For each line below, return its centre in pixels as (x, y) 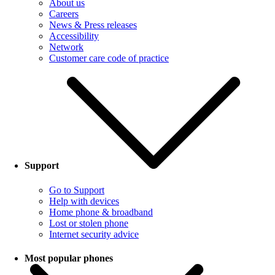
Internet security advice (94, 234)
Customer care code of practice (109, 58)
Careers (64, 14)
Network (66, 47)
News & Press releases (93, 25)
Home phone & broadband (101, 212)
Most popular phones (69, 258)
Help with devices (84, 201)
